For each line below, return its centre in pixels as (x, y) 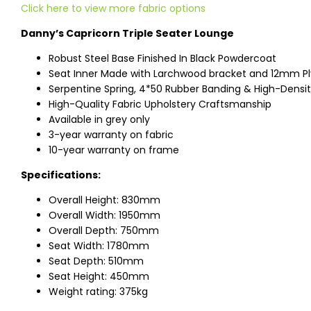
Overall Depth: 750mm (104, 231)
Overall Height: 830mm (104, 200)
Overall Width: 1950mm (104, 216)
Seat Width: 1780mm (99, 246)
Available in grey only (99, 120)
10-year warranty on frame (114, 150)
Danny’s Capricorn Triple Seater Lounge (127, 34)
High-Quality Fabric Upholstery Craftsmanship (160, 104)
